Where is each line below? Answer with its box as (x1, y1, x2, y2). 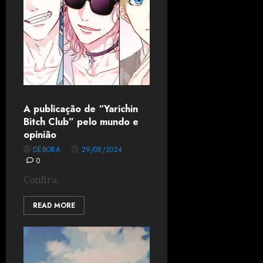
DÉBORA (33, 144, 61, 155)
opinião (23, 128, 56, 141)
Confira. (23, 173, 59, 186)
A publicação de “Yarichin (23, 102, 138, 116)
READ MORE (33, 200, 75, 211)
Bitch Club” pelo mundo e (23, 115, 139, 129)
